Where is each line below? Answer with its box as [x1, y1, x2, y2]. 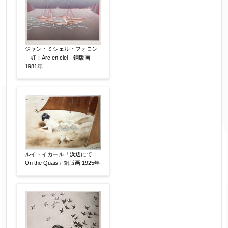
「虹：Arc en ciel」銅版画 [25, 54, 90, 61]
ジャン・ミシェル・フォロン [25, 46, 98, 52]
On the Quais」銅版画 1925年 [25, 160, 100, 166]
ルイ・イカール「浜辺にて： [25, 151, 98, 157]
